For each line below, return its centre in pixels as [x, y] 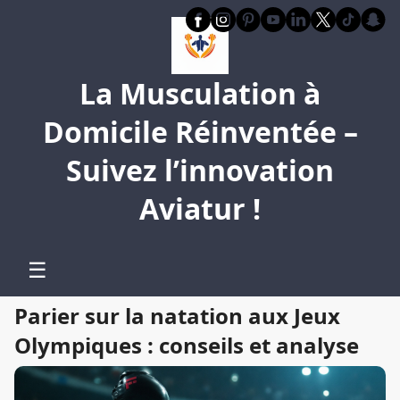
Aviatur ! [200, 209]
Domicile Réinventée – [200, 132]
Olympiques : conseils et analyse [187, 346]
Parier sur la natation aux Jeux [177, 316]
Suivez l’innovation [200, 171]
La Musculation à [200, 94]
